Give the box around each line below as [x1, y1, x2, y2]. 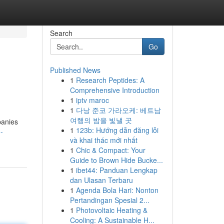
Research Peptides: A [75, 75, 144, 85]
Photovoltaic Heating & [75, 205, 147, 215]
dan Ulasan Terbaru [69, 175, 133, 185]
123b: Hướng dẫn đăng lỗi [75, 125, 158, 135]
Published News [49, 65, 100, 75]
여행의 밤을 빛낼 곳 [69, 115, 132, 125]
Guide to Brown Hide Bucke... [69, 155, 163, 165]
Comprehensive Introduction [69, 85, 159, 95]
